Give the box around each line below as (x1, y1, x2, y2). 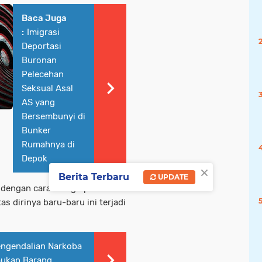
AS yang (22, 96, 55, 108)
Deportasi (22, 40, 61, 51)
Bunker (22, 125, 51, 136)
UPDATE (156, 173, 188, 182)
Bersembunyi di (22, 111, 85, 122)
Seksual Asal (22, 82, 73, 94)
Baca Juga (22, 12, 67, 23)
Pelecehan (22, 68, 64, 80)
